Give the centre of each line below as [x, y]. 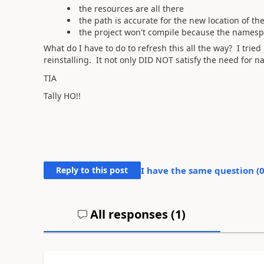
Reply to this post [92, 170]
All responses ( [131, 214]
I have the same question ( [200, 170]
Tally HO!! [62, 96]
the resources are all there [131, 9]
